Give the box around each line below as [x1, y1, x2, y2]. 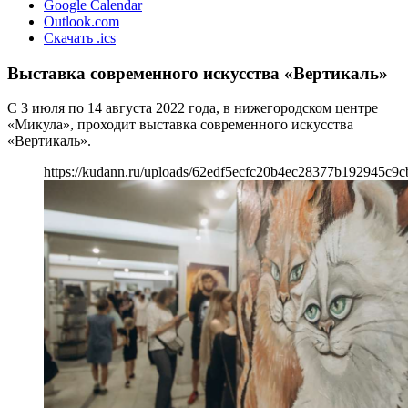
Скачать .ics [44, 30, 116, 46]
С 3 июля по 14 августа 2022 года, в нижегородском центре [7, 100, 378, 117]
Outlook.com [44, 14, 119, 29]
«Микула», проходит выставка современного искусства [7, 117, 353, 133]
